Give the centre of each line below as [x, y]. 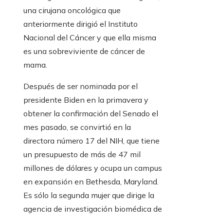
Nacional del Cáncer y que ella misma [90, 38]
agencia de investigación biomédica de [93, 209]
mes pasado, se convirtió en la [77, 127]
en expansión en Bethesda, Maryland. [91, 182]
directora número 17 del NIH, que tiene [91, 141]
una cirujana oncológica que [72, 10]
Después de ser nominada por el [81, 86]
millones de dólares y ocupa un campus [93, 168]
